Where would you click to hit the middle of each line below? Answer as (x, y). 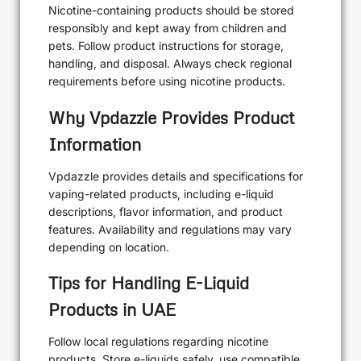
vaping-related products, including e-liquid (161, 193)
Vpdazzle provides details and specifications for (176, 176)
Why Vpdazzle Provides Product (171, 117)
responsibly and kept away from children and (168, 28)
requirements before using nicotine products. (167, 81)
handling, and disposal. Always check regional (170, 64)
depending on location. (109, 247)
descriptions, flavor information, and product (166, 211)
